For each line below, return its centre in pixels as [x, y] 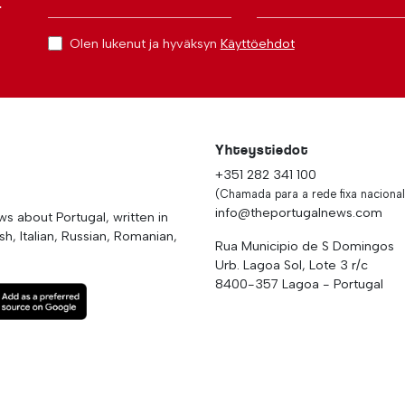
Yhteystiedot [262, 150]
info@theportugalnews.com [299, 212]
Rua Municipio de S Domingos [305, 246]
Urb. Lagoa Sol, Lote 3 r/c [292, 265]
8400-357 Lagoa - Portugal [299, 284]
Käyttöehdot [257, 43]
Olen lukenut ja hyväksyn [145, 43]
